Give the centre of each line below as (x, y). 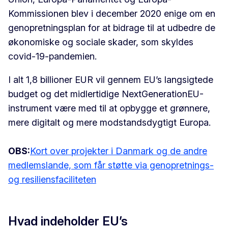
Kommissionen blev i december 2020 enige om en (112, 14)
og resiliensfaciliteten (52, 180)
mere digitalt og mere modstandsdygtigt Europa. (109, 123)
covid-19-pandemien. (52, 56)
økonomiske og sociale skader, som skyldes (101, 42)
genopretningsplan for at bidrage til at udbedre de (112, 28)
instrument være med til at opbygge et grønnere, (109, 108)
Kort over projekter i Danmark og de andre (119, 151)
